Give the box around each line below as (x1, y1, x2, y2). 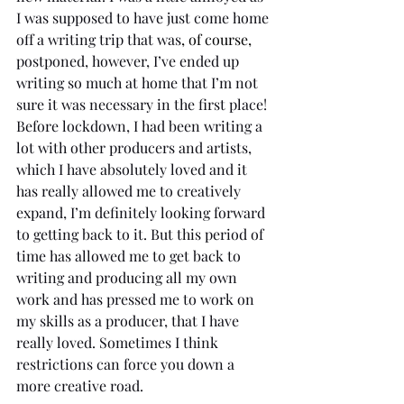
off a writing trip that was (16, 29, 181, 49)
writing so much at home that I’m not (16, 72, 262, 92)
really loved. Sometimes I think (16, 332, 222, 352)
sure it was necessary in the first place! (16, 94, 271, 114)
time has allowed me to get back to (16, 245, 244, 265)
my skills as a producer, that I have (16, 310, 243, 330)
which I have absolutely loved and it (16, 159, 251, 179)
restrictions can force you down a (16, 353, 238, 373)
